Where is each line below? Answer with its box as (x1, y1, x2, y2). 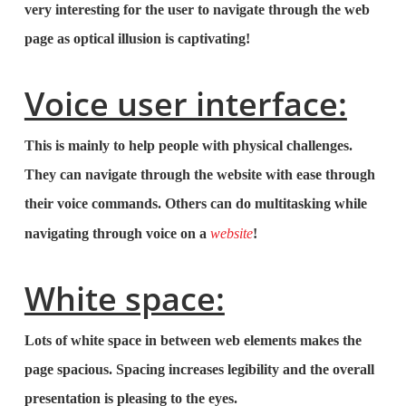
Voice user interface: (24, 82, 347, 126)
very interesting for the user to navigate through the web (24, 2, 370, 17)
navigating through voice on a (24, 226, 210, 241)
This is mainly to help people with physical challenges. (24, 138, 353, 153)
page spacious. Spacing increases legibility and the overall (24, 362, 374, 377)
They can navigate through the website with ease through (24, 167, 375, 182)
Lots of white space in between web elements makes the (24, 333, 362, 348)
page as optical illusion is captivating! (24, 31, 250, 46)
